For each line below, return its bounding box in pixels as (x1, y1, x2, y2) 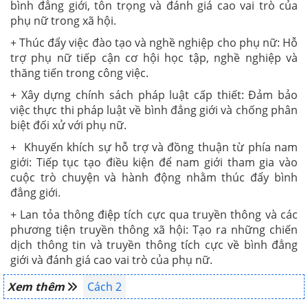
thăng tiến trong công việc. (10, 65, 148, 80)
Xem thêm (8, 279, 67, 294)
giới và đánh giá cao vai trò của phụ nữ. (10, 252, 212, 267)
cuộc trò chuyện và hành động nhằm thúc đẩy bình (10, 170, 298, 185)
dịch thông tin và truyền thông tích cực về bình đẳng (10, 237, 298, 252)
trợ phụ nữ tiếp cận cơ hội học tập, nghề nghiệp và (10, 50, 298, 65)
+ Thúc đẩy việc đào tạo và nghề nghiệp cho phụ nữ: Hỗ (10, 35, 298, 50)
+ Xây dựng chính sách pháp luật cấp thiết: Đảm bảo (10, 87, 298, 102)
